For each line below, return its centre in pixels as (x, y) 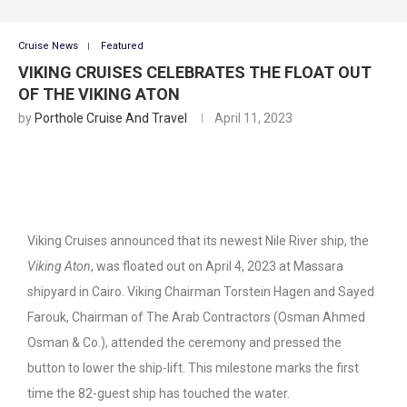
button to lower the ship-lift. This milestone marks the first (193, 368)
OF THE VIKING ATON (99, 94)
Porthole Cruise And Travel (111, 119)
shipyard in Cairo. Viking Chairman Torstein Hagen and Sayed (201, 292)
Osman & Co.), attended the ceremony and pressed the (184, 343)
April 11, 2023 (253, 119)
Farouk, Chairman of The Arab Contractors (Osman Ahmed (196, 318)
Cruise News (48, 46)
